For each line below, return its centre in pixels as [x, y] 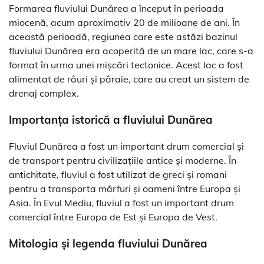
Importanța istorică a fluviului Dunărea [111, 120]
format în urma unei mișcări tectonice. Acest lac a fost [126, 65]
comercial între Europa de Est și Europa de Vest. [113, 217]
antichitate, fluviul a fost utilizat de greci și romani [118, 174]
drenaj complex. [44, 93]
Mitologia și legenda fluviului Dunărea [108, 243]
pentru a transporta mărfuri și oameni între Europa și [125, 188]
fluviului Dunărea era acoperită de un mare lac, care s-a [131, 51]
